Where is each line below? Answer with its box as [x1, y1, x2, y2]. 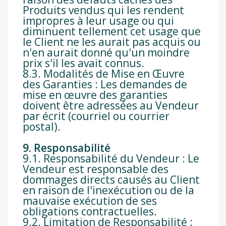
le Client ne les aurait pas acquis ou [23, 35, 201, 49]
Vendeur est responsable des [23, 162, 168, 177]
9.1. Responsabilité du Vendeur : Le [23, 151, 199, 166]
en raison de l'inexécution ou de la [23, 183, 194, 198]
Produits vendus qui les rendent [23, 3, 184, 18]
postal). [23, 120, 61, 134]
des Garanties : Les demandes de [23, 77, 187, 92]
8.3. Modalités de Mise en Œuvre [23, 67, 185, 81]
